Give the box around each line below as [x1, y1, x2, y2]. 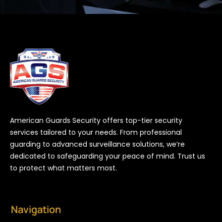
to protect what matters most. [10, 163, 117, 173]
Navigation [11, 203, 61, 216]
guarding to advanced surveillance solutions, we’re [10, 139, 185, 149]
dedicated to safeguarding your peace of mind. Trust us [10, 151, 205, 161]
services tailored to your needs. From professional [10, 127, 182, 137]
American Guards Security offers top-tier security [10, 115, 182, 125]
